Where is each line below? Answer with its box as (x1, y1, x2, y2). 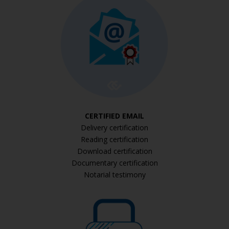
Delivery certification (81, 123, 148, 132)
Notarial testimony (83, 170, 146, 179)
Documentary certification (71, 158, 158, 168)
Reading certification (81, 134, 148, 144)
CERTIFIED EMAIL (85, 111, 144, 121)
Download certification (77, 146, 152, 156)
